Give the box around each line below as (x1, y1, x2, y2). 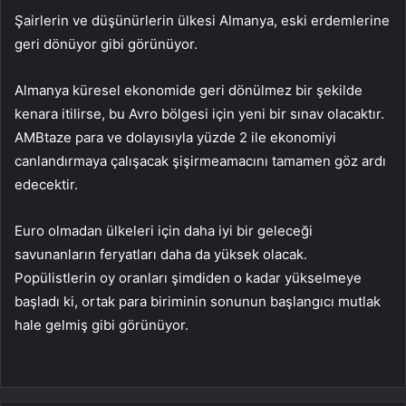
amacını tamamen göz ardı (219, 151, 386, 169)
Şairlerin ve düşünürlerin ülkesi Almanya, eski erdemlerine (14, 11, 390, 29)
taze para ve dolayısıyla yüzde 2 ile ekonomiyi (44, 128, 336, 146)
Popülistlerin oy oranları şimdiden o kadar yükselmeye (14, 268, 362, 286)
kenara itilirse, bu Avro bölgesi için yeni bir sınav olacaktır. (14, 104, 384, 122)
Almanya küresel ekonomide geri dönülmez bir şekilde (14, 81, 362, 99)
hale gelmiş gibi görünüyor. (14, 315, 188, 333)
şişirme (172, 151, 219, 169)
